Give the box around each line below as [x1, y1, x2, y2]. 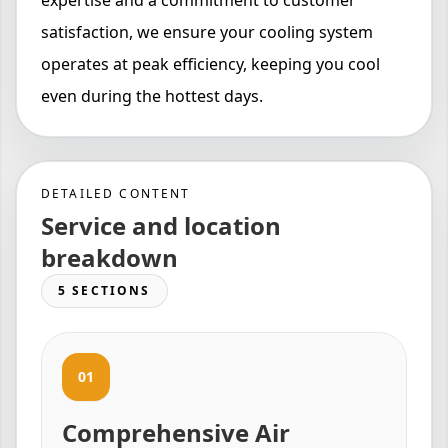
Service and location [41, 209, 281, 243]
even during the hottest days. [41, 85, 263, 108]
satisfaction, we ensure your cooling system [41, 21, 373, 44]
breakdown [41, 241, 178, 275]
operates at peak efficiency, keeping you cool [41, 53, 380, 76]
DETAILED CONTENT [41, 185, 191, 203]
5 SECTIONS [58, 282, 151, 300]
